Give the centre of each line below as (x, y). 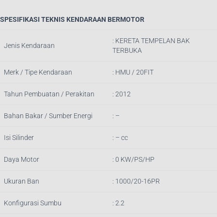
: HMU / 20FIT (133, 72)
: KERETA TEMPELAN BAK (151, 41)
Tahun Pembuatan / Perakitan (49, 94)
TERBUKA (127, 51)
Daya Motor (22, 160)
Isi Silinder (19, 138)
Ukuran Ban (22, 181)
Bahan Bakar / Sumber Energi (48, 116)
